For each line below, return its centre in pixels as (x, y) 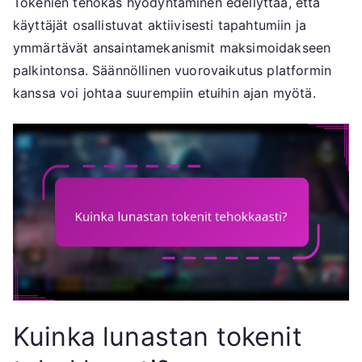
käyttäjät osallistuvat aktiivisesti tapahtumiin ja (160, 25)
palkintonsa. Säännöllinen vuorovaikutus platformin (173, 71)
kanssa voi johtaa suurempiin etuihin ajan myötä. (164, 93)
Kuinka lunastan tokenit (158, 336)
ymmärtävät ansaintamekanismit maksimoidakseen (172, 48)
